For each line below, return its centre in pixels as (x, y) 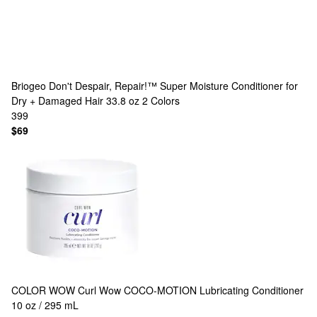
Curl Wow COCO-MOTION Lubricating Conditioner (191, 290)
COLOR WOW (43, 290)
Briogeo (29, 86)
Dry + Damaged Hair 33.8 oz (75, 100)
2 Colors (161, 100)
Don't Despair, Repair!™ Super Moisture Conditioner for (173, 86)
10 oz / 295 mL (45, 305)
